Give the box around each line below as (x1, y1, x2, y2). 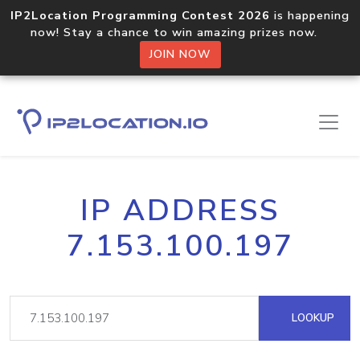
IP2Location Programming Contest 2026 (10, 7, 270, 23)
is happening (270, 7, 350, 23)
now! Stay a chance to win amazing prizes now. (31, 24, 329, 40)
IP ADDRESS (80, 190, 280, 231)
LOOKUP (288, 310, 334, 325)
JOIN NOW (149, 47, 211, 62)
